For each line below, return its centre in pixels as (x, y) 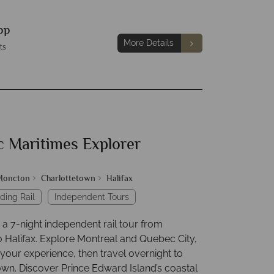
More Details (148, 43)
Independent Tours (92, 197)
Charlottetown (68, 179)
